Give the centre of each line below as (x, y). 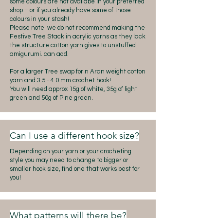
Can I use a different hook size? (74, 136)
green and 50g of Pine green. (51, 98)
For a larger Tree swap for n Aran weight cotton (78, 72)
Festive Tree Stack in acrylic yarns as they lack (78, 36)
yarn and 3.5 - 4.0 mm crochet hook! (60, 80)
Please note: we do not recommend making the (77, 28)
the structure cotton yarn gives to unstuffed (73, 45)
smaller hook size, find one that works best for (75, 169)
